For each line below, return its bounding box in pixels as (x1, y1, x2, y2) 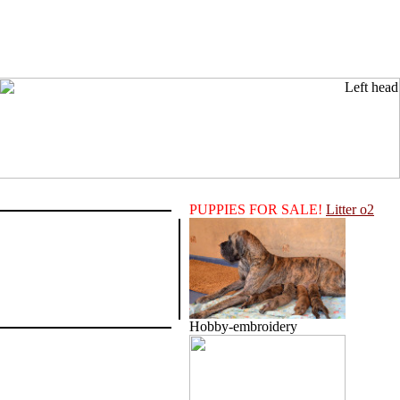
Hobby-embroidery (189, 318, 297, 334)
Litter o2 (326, 202, 374, 217)
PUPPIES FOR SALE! (189, 202, 322, 217)
